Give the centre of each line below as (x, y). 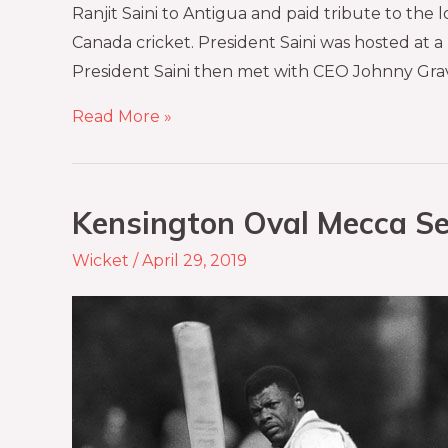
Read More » (122, 117)
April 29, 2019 (194, 261)
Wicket (100, 261)
